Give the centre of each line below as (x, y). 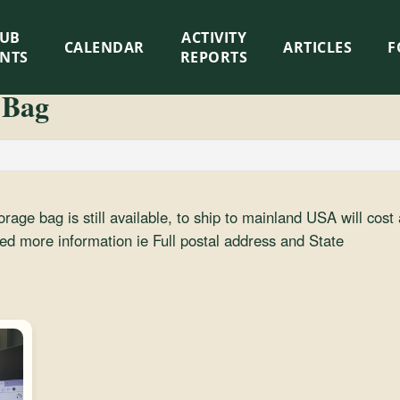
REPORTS (214, 57)
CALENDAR (104, 47)
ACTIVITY (214, 37)
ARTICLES (318, 47)
